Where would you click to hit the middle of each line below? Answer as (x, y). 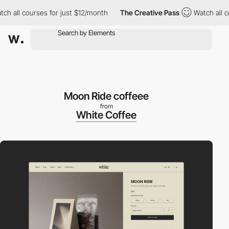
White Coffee (106, 115)
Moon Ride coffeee (106, 96)
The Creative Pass (134, 13)
